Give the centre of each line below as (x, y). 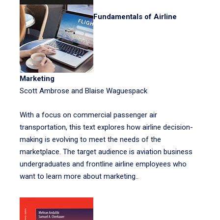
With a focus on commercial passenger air (88, 115)
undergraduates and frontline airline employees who (103, 164)
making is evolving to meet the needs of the (90, 139)
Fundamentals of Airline (135, 17)
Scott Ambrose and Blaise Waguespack (83, 91)
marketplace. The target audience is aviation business (106, 152)
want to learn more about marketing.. (79, 176)
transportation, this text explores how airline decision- (106, 127)
